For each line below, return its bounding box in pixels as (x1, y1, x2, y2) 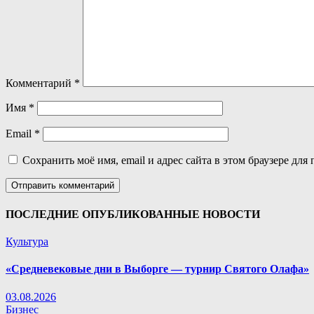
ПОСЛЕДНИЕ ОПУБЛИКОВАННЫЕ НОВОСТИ (6, 207, 260, 220)
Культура (6, 235, 48, 247)
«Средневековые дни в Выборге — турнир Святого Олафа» (6, 263, 309, 275)
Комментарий (6, 77, 74, 90)
